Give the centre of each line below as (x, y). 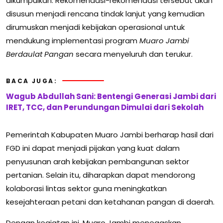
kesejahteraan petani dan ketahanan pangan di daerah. (110, 202)
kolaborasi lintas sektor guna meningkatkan (86, 188)
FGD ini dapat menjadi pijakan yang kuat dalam (93, 148)
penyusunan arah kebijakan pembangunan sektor (98, 161)
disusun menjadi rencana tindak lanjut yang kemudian (105, 13)
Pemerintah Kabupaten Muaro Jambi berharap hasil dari (110, 134)
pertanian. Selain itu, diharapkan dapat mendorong (101, 175)
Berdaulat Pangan (40, 54)
